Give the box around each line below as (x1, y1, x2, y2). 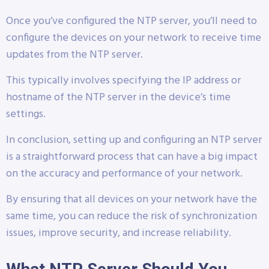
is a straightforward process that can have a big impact (6, 148, 258, 166)
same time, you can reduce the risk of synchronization (6, 207, 257, 225)
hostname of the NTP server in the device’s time (6, 88, 231, 106)
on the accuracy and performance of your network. (6, 165, 243, 183)
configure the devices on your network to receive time (6, 29, 261, 47)
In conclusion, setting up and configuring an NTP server (6, 131, 262, 149)
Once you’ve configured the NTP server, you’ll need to (6, 12, 257, 30)
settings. (6, 105, 46, 123)
